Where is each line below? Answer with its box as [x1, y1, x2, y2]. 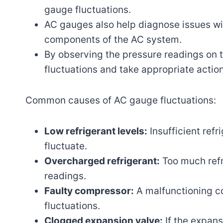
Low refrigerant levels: [44, 125, 147, 137]
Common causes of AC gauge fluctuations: [25, 94, 216, 106]
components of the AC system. [44, 33, 182, 45]
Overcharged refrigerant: [44, 155, 160, 167]
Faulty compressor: [44, 185, 134, 197]
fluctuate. [44, 140, 87, 152]
